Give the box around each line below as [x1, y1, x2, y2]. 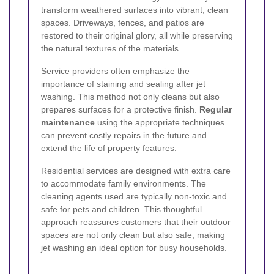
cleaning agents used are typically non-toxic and [41, 191, 227, 202]
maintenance [41, 117, 95, 128]
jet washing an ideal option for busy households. [41, 243, 227, 253]
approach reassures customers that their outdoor [41, 217, 231, 228]
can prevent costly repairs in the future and [41, 130, 207, 141]
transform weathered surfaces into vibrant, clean [41, 5, 228, 15]
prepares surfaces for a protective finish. [41, 105, 199, 115]
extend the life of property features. [41, 143, 177, 154]
